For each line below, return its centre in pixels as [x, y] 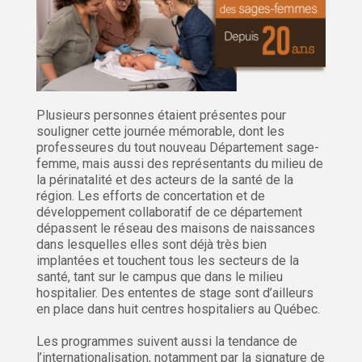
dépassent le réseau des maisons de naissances [176, 228]
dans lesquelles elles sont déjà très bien [152, 244]
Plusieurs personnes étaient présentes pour [161, 115]
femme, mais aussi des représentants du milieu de [180, 163]
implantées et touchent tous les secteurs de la [168, 260]
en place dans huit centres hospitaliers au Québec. [178, 309]
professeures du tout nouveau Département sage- [178, 147]
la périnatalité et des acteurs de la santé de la [165, 179]
